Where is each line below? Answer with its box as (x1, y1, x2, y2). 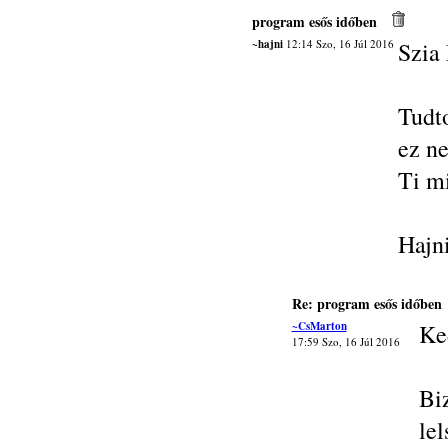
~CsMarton (291, 318, 347, 334)
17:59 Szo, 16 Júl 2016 (291, 334, 400, 349)
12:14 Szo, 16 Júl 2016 (282, 36, 394, 51)
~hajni (251, 36, 283, 52)
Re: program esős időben (291, 293, 442, 314)
